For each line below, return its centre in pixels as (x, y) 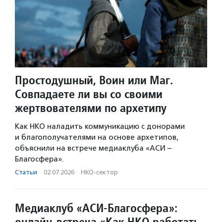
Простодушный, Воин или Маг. (94, 80)
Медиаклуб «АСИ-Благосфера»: (96, 208)
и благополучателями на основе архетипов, (97, 138)
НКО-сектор (99, 172)
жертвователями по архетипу (91, 108)
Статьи (26, 172)
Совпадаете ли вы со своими (89, 94)
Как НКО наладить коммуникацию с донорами (100, 127)
